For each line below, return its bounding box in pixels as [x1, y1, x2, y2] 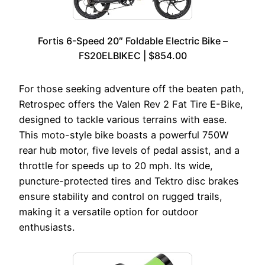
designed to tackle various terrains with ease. [19, 114, 227, 126]
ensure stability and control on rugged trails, [19, 190, 222, 203]
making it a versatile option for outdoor [19, 206, 198, 218]
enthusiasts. [19, 221, 75, 234]
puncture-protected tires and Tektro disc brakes [19, 175, 239, 188]
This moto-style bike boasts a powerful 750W [19, 129, 228, 141]
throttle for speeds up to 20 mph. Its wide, [19, 160, 213, 172]
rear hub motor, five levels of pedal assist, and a [19, 144, 240, 157]
